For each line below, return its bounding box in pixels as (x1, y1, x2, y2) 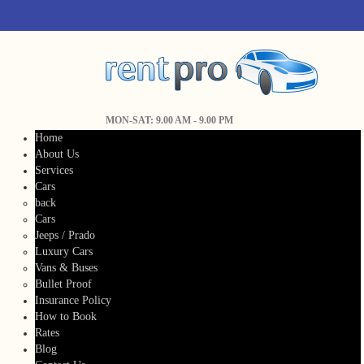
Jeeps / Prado (35, 229, 96, 241)
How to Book (35, 310, 97, 323)
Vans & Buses (35, 262, 98, 274)
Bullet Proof (35, 278, 93, 290)
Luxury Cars (35, 245, 93, 258)
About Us (35, 148, 80, 160)
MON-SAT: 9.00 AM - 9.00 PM (106, 115, 233, 126)
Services (35, 164, 74, 176)
